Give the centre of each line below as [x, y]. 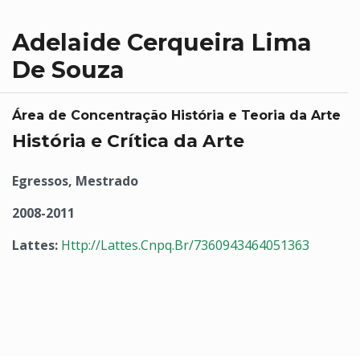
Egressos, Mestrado [75, 181]
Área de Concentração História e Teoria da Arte [176, 115]
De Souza [68, 70]
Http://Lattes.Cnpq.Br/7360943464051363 [185, 245]
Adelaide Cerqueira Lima [162, 42]
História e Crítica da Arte [128, 141]
